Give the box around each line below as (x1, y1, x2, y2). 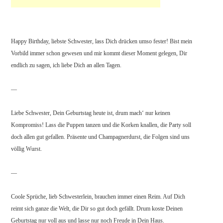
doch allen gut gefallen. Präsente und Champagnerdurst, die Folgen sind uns (11, 133, 190, 141)
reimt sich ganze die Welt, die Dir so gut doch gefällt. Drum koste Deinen (11, 205, 183, 213)
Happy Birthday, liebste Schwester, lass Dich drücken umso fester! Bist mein (11, 38, 193, 45)
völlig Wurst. (11, 145, 42, 153)
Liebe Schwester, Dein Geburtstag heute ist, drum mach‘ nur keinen (11, 110, 171, 117)
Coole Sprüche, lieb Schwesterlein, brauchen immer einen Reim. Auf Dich (11, 193, 186, 201)
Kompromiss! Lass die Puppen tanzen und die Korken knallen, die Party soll (11, 121, 192, 129)
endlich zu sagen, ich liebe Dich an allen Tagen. (11, 62, 122, 69)
